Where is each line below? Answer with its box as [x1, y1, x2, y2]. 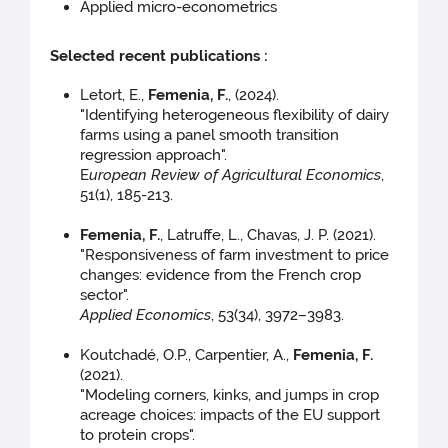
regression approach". [80, 146, 228, 165]
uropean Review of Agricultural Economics [89, 166, 382, 185]
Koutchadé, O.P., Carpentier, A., [80, 346, 290, 365]
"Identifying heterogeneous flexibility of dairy [80, 106, 390, 125]
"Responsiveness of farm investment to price [80, 246, 390, 265]
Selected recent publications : [50, 47, 269, 66]
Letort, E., [80, 86, 149, 105]
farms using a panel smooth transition [80, 126, 340, 145]
